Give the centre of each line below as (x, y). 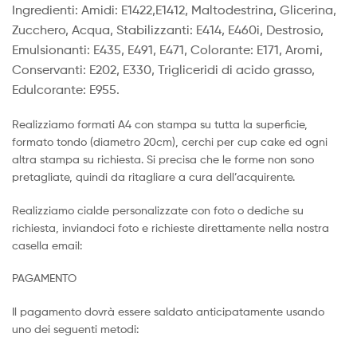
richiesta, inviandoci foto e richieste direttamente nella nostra (171, 227)
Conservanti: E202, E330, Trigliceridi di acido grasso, (163, 70)
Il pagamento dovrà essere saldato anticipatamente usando (168, 312)
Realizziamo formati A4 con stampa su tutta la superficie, (160, 124)
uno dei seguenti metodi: (75, 329)
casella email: (47, 245)
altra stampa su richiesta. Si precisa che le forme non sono (163, 159)
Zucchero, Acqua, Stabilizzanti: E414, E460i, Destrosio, (168, 30)
